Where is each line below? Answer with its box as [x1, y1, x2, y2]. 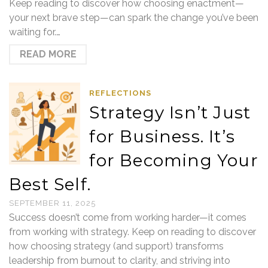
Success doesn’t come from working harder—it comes [9, 212, 246, 223]
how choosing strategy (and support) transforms [9, 240, 224, 252]
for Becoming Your [89, 150, 258, 170]
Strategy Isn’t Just [89, 102, 251, 123]
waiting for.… [9, 26, 60, 38]
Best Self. [9, 174, 91, 194]
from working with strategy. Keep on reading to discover [9, 226, 256, 237]
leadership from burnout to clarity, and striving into [9, 255, 230, 266]
